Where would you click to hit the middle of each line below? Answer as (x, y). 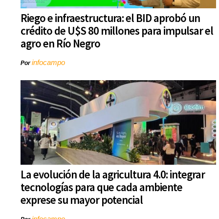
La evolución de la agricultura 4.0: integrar (113, 175)
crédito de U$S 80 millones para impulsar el (117, 31)
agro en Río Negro (60, 44)
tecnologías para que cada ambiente (101, 187)
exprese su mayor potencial (82, 200)
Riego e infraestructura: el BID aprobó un (110, 18)
